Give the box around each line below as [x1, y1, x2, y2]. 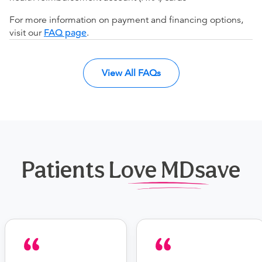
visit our [9, 27, 44, 39]
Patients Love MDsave [22, 156, 240, 184]
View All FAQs [101, 67, 161, 79]
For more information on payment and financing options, [9, 14, 243, 26]
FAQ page [44, 27, 87, 39]
